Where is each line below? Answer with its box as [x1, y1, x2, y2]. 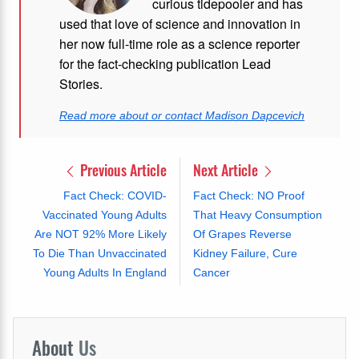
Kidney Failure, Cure [192, 247, 297, 260]
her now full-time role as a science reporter [59, 34, 300, 54]
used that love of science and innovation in [59, 14, 301, 34]
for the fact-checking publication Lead [59, 54, 271, 74]
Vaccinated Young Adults [42, 208, 167, 222]
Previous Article [76, 159, 167, 181]
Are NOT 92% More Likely [34, 228, 167, 241]
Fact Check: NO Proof [192, 189, 305, 203]
